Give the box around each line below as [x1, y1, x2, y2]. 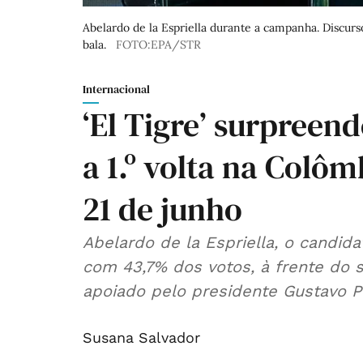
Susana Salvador [83, 329, 200, 347]
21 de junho [83, 187, 242, 232]
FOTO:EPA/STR [116, 37, 201, 53]
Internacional [83, 81, 150, 98]
